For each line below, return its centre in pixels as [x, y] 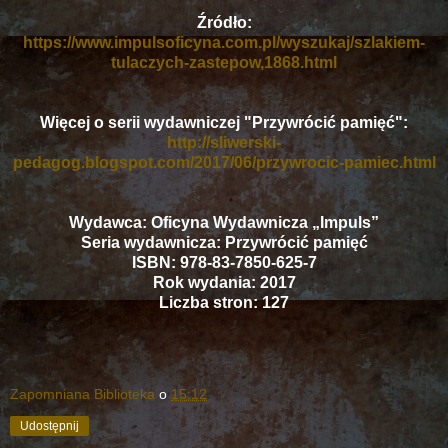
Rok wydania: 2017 [224, 282]
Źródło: [224, 22]
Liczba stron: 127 [224, 302]
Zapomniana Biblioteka [82, 393]
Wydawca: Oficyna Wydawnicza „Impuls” [224, 222]
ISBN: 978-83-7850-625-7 [224, 262]
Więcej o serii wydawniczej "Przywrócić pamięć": [224, 122]
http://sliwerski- [224, 142]
